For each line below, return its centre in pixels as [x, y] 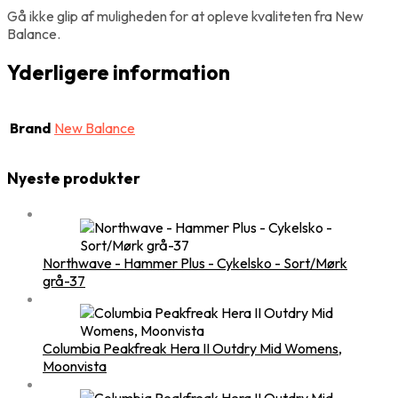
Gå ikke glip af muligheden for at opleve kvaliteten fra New [185, 16]
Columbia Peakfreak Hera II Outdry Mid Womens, [192, 348]
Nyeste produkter [74, 179]
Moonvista [75, 366]
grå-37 [64, 280]
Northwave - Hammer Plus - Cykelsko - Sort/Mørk [195, 263]
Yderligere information [119, 72]
